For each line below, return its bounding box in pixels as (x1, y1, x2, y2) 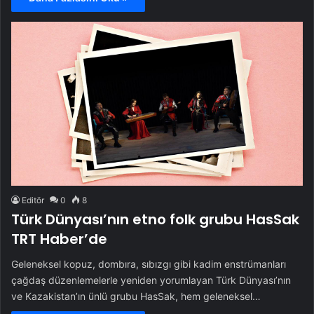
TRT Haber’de (11, 229, 107, 249)
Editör (22, 195, 44, 205)
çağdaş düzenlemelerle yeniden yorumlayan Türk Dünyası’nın (11, 274, 291, 286)
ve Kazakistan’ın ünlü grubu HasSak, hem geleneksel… (11, 290, 261, 302)
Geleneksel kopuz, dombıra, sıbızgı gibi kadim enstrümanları (11, 258, 286, 270)
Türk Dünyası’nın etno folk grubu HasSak (11, 210, 299, 229)
